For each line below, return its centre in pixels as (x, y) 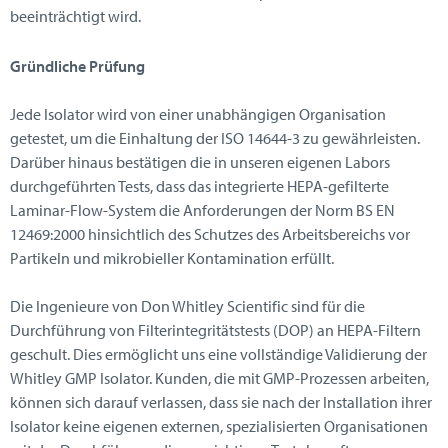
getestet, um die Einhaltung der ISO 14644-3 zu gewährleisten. (215, 138)
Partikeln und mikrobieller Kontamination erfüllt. (172, 258)
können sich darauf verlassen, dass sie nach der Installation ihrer (221, 402)
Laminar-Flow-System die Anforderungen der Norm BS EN (202, 210)
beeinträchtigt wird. (75, 16)
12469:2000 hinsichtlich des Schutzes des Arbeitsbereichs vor (210, 234)
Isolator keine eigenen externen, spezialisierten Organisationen (219, 426)
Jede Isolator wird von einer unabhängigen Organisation (198, 114)
